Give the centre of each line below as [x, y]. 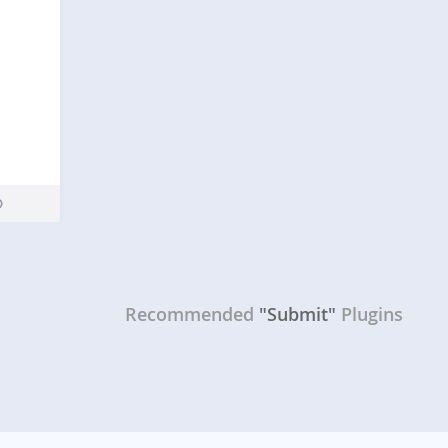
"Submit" [297, 314]
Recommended [189, 314]
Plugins [372, 314]
